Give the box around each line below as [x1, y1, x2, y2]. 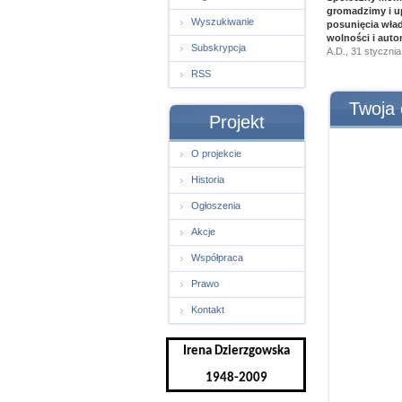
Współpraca [191, 252, 243, 263]
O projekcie [191, 148, 241, 159]
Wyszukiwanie [191, 16, 254, 27]
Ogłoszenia [191, 200, 240, 211]
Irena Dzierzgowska [182, 345, 290, 358]
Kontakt [191, 304, 224, 315]
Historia [191, 174, 224, 185]
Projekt [209, 112, 265, 132]
